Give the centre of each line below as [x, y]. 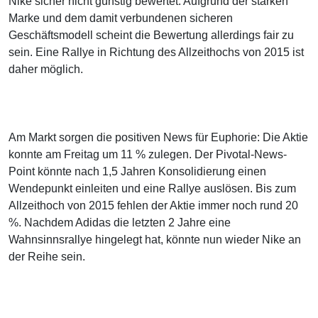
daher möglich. [46, 70]
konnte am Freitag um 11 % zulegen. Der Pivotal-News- [148, 155]
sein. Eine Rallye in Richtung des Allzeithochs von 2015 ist [156, 53]
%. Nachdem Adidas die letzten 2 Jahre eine [120, 223]
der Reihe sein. [47, 257]
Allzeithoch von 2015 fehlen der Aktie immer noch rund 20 [153, 206]
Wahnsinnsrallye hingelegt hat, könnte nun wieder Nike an [155, 240]
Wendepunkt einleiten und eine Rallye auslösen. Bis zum [152, 189]
